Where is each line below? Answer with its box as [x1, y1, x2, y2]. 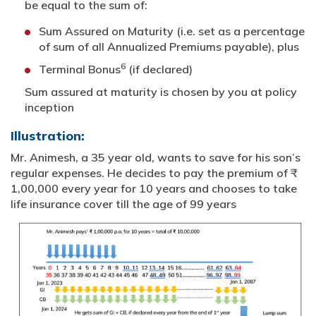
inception [25, 99, 74, 114]
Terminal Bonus [39, 61, 121, 76]
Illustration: [11, 127, 85, 144]
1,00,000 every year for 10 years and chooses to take [11, 181, 297, 195]
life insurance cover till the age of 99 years [11, 196, 236, 211]
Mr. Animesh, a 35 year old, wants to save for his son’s [11, 150, 300, 164]
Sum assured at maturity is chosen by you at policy [25, 84, 297, 99]
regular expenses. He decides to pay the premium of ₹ [11, 165, 291, 180]
